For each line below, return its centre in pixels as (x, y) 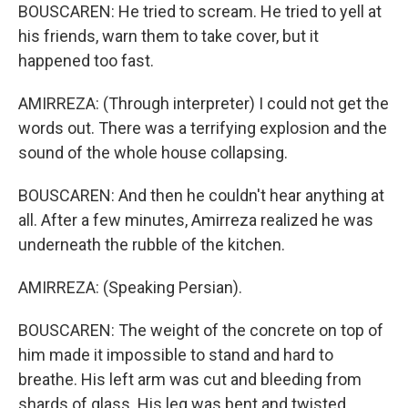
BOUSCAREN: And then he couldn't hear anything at (201, 195)
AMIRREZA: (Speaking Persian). (130, 287)
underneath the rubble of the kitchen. (152, 245)
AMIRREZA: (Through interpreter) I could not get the (204, 103)
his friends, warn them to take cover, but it (168, 36)
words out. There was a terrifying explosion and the (203, 128)
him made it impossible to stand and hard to (176, 355)
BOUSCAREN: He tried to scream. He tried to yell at (200, 11)
